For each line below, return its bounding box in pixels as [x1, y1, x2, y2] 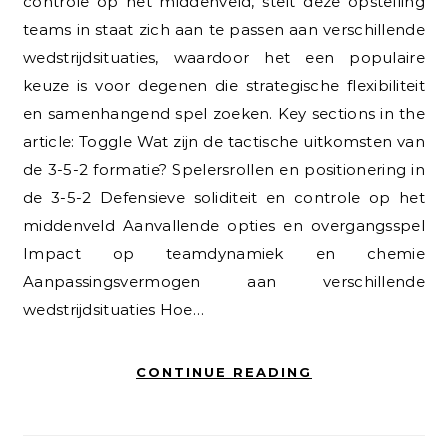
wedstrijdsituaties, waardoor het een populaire [23, 47, 425, 67]
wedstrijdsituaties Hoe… [23, 299, 204, 319]
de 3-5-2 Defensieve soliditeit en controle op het [23, 187, 425, 207]
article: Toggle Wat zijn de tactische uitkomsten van [23, 131, 425, 151]
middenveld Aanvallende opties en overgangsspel [23, 215, 425, 235]
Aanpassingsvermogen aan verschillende [23, 271, 425, 291]
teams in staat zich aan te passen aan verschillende [23, 19, 425, 39]
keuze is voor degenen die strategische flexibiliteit [23, 75, 425, 95]
